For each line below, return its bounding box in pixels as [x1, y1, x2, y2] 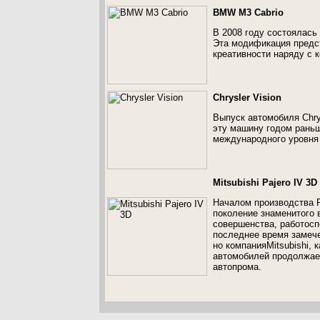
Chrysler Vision [212, 92, 281, 103]
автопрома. [212, 261, 261, 272]
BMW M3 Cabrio [212, 7, 284, 18]
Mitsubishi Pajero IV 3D [212, 177, 317, 188]
